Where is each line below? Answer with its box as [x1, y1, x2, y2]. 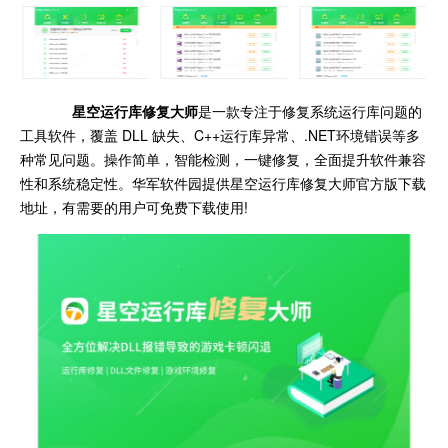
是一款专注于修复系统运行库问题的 [198, 100, 422, 121]
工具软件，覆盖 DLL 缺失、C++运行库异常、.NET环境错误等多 [20, 124, 420, 145]
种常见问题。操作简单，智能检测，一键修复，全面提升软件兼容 [20, 148, 426, 169]
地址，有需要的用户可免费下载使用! [20, 196, 248, 217]
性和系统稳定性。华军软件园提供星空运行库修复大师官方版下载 [20, 172, 426, 193]
